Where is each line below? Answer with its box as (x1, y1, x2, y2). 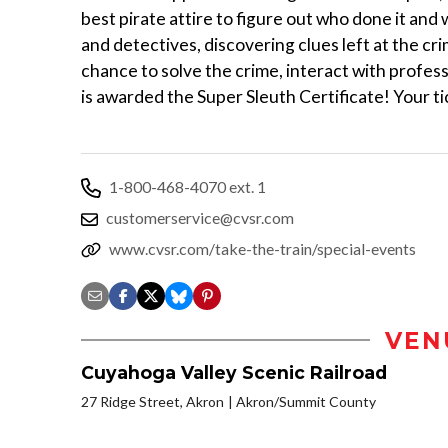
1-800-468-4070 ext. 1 (109, 176, 266, 196)
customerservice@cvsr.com (106, 207, 294, 227)
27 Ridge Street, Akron (81, 392, 224, 410)
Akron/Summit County (236, 392, 376, 410)
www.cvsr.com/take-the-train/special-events (109, 238, 416, 258)
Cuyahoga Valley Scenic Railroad (81, 361, 387, 383)
